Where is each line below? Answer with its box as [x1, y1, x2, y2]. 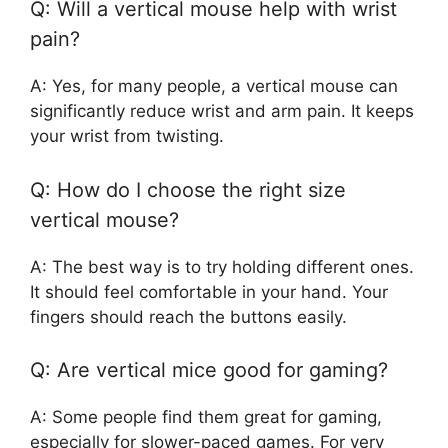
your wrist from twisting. [30, 126, 224, 147]
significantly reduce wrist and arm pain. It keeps [30, 101, 414, 122]
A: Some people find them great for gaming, [30, 407, 382, 428]
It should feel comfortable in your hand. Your [30, 281, 388, 302]
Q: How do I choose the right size [30, 177, 346, 202]
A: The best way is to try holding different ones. [30, 256, 414, 277]
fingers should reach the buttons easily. [30, 306, 347, 327]
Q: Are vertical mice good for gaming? [30, 358, 388, 383]
